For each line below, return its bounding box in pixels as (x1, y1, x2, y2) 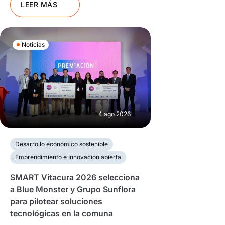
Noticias (22, 41, 45, 48)
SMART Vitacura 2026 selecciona (10, 172, 140, 182)
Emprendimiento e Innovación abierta (15, 153, 121, 161)
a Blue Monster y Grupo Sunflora (10, 184, 136, 194)
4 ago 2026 (98, 110, 131, 118)
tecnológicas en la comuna (10, 208, 113, 218)
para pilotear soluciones (10, 196, 102, 206)
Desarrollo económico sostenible (15, 140, 108, 148)
